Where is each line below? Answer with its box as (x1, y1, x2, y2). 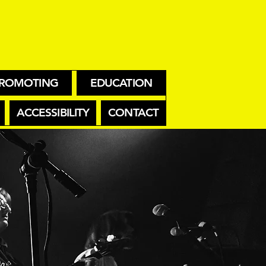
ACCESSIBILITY (17, 106, 89, 119)
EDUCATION (90, 76, 152, 90)
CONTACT (108, 106, 159, 119)
